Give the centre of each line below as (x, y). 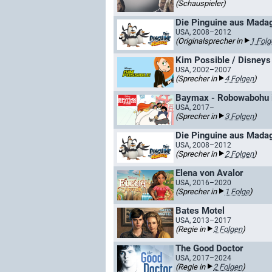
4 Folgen (239, 79)
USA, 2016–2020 (203, 183)
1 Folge (237, 192)
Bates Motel (200, 211)
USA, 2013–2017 (203, 220)
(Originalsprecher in (210, 41)
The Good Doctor (209, 248)
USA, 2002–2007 (203, 70)
